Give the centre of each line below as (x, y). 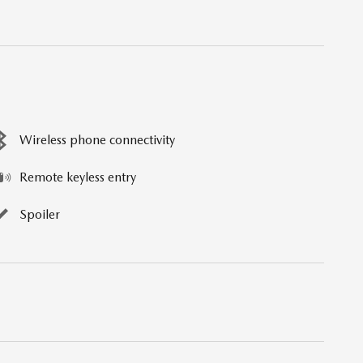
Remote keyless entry (78, 177)
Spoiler (40, 215)
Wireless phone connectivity (97, 140)
